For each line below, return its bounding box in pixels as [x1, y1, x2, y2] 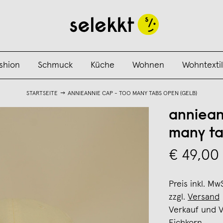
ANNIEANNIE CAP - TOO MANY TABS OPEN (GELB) [67, 91, 197, 97]
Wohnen [132, 61, 164, 70]
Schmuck [37, 61, 73, 70]
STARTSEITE [26, 91, 58, 97]
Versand [188, 193, 220, 202]
